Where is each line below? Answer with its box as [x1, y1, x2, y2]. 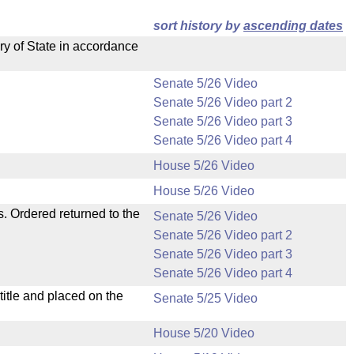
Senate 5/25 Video [153, 292, 258, 305]
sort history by [153, 19, 243, 32]
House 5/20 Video [153, 326, 254, 340]
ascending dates [243, 19, 343, 32]
